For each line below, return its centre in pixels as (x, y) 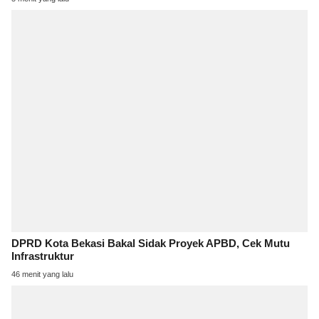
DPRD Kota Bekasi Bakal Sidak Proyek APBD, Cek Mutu (151, 244)
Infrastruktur (43, 257)
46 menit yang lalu (42, 274)
